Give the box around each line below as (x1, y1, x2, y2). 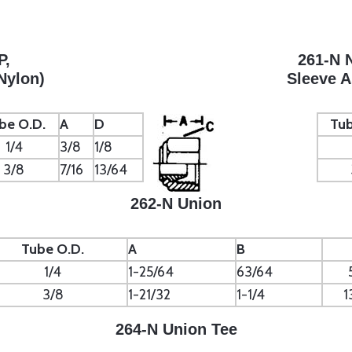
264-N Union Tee (115, 321, 237, 338)
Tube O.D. (21, 240, 84, 258)
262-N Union (130, 195, 222, 212)
